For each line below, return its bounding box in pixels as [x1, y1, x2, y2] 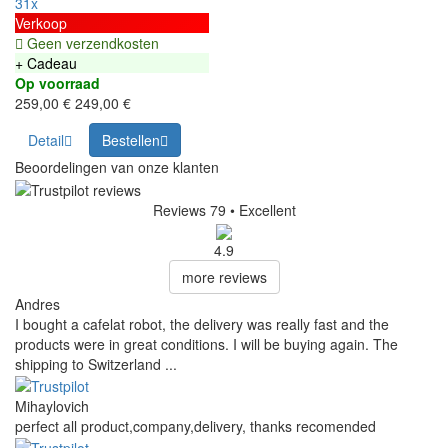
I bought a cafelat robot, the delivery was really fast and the [15, 313, 389, 334]
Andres [15, 293, 60, 314]
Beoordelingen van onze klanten [15, 157, 219, 178]
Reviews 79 [152, 199, 226, 220]
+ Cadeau [15, 53, 77, 74]
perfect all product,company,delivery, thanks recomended [15, 416, 376, 437]
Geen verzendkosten [23, 33, 159, 54]
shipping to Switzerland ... [15, 353, 177, 374]
